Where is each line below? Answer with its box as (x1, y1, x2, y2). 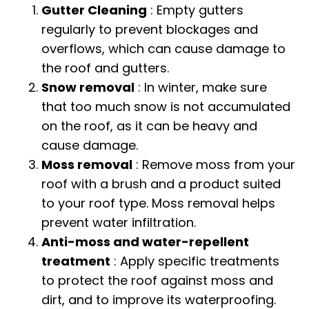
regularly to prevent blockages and (41, 20, 258, 38)
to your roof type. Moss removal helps (41, 194, 275, 212)
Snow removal (41, 78, 134, 96)
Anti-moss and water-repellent (41, 232, 249, 250)
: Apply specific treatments (110, 252, 279, 270)
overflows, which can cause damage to (41, 39, 286, 57)
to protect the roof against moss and (41, 271, 273, 289)
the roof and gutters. (41, 59, 169, 77)
